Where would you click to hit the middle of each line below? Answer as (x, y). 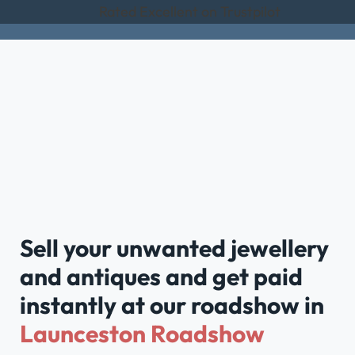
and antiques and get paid (162, 277)
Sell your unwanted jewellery (175, 248)
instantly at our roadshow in (172, 305)
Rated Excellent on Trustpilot (190, 11)
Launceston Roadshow (143, 334)
